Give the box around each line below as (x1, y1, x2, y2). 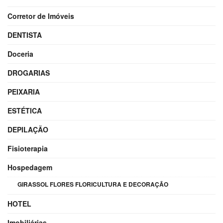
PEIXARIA (7, 86, 40, 97)
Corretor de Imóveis (7, 10, 74, 21)
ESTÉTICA (7, 105, 42, 115)
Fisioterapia (7, 143, 48, 153)
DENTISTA (7, 29, 42, 40)
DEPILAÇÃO (7, 124, 48, 134)
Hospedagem (7, 162, 52, 172)
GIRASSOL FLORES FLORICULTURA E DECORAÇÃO (17, 179, 168, 189)
